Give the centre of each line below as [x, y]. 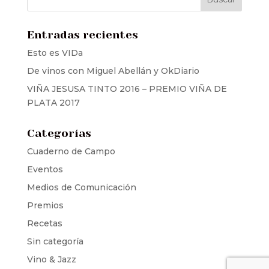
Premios [45, 205]
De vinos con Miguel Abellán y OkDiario [113, 71]
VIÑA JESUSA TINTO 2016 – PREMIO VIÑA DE [127, 89]
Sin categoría [55, 241]
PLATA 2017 [53, 102]
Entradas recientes [82, 35]
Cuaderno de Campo [71, 151]
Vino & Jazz [51, 259]
